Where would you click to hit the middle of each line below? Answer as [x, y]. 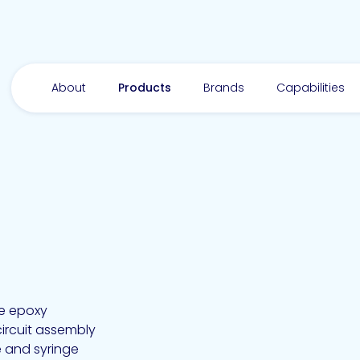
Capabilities [311, 87]
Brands [224, 87]
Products [145, 87]
